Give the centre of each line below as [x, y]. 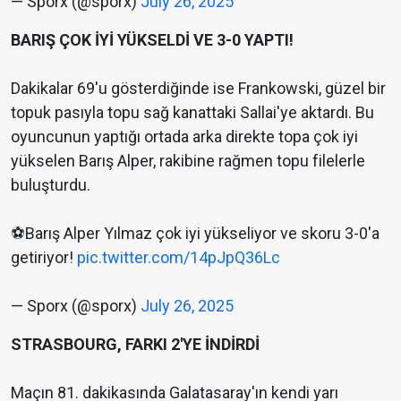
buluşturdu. [51, 185]
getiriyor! [44, 258]
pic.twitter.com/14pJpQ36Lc [179, 258]
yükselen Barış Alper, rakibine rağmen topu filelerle [188, 161]
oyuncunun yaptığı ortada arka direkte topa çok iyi [184, 137]
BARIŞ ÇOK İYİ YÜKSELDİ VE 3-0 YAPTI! [152, 40]
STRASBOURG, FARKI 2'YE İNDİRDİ [135, 345]
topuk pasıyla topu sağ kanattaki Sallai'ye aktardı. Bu [192, 113]
